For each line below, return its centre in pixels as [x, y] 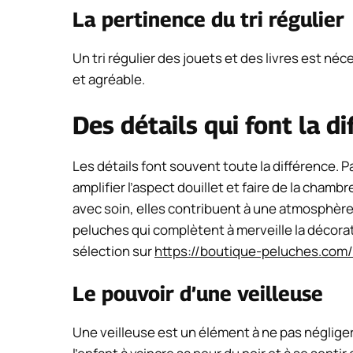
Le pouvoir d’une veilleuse [198, 294]
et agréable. [109, 80]
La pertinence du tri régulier [208, 20]
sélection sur [113, 251]
